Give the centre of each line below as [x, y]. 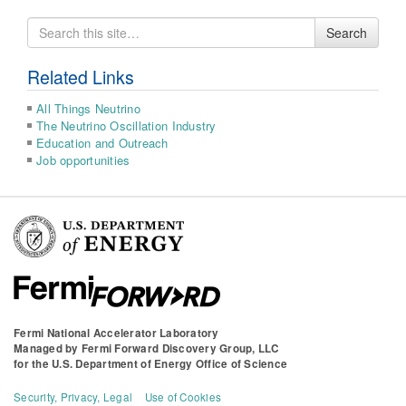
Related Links [81, 77]
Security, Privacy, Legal [73, 396]
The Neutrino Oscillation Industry [126, 125]
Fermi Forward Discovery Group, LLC [180, 348]
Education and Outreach [102, 142]
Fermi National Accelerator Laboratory [116, 333]
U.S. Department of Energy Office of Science [170, 363]
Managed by [48, 348]
